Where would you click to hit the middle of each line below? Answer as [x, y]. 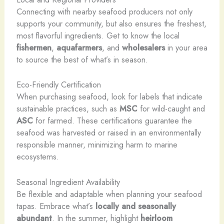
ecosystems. [37, 157]
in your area [186, 48]
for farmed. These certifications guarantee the [112, 121]
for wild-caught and [171, 109]
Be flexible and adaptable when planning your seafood [109, 194]
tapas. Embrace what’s [56, 206]
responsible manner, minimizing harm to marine [97, 145]
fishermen [34, 48]
